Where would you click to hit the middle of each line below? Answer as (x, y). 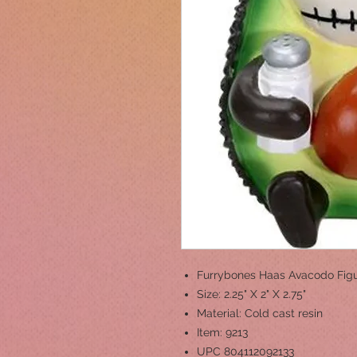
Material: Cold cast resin (260, 313)
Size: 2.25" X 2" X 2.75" (251, 294)
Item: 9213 (222, 332)
